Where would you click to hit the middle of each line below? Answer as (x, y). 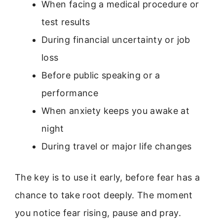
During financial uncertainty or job (116, 40)
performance (70, 93)
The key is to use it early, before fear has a (108, 178)
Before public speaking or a (101, 75)
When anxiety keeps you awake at (116, 111)
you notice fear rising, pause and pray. (98, 213)
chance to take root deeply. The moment (104, 195)
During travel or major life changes (117, 147)
